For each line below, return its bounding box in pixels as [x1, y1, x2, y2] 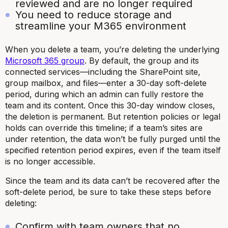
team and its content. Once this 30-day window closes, [5, 100, 215, 110]
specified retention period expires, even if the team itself [5, 145, 221, 155]
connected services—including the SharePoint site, [5, 66, 201, 77]
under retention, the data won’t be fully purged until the [5, 133, 220, 144]
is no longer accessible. [5, 156, 95, 166]
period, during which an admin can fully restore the [5, 89, 204, 99]
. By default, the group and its [84, 55, 199, 66]
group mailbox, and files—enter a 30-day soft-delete [5, 77, 207, 88]
